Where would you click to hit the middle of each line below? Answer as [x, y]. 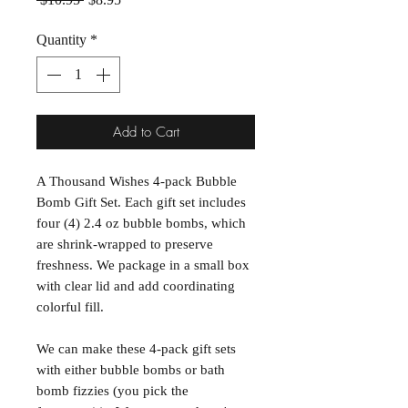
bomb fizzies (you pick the [112, 391]
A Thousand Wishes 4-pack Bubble [137, 182]
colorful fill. [70, 307]
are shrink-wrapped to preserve [125, 245]
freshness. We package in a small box [143, 265]
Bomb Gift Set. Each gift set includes [141, 203]
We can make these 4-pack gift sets [136, 349]
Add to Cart [146, 133]
